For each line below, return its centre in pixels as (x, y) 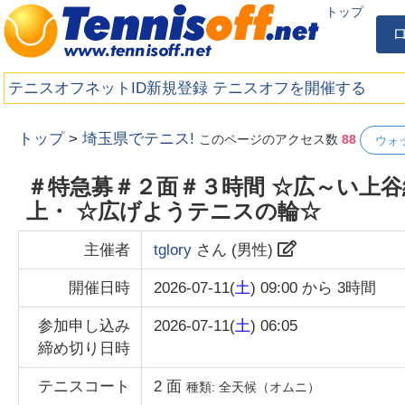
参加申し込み (84, 326)
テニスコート (84, 387)
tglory (173, 250)
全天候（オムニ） (270, 387)
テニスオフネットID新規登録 (108, 88)
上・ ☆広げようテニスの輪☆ (173, 211)
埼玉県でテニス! (139, 139)
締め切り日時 (84, 349)
